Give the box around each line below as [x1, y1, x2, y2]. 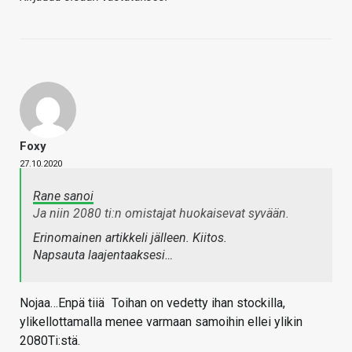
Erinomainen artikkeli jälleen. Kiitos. [33, 230, 227, 246]
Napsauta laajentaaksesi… [33, 247, 173, 263]
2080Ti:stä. [20, 333, 80, 349]
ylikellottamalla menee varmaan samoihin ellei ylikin [20, 314, 302, 330]
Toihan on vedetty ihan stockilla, [108, 295, 285, 311]
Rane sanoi [33, 189, 93, 204]
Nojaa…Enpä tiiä [20, 295, 108, 311]
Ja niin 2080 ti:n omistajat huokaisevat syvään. [33, 206, 292, 222]
